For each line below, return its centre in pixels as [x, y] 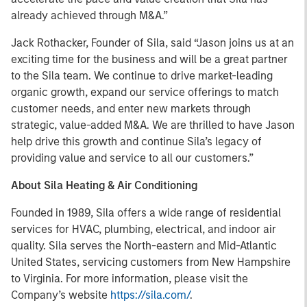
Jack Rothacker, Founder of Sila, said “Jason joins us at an [152, 43]
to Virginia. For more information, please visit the [130, 279]
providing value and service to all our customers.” [132, 158]
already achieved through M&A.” [89, 15]
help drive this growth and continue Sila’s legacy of [136, 142]
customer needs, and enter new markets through [131, 109]
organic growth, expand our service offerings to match [145, 92]
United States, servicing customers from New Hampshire [151, 262]
